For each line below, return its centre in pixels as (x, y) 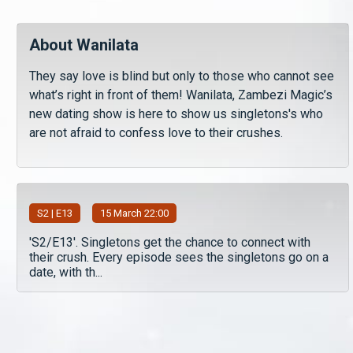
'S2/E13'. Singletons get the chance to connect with (170, 242)
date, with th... (66, 272)
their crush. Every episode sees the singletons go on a (179, 257)
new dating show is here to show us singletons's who (176, 114)
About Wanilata (84, 45)
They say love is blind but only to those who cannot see (182, 76)
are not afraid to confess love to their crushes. (156, 133)
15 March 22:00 (134, 213)
